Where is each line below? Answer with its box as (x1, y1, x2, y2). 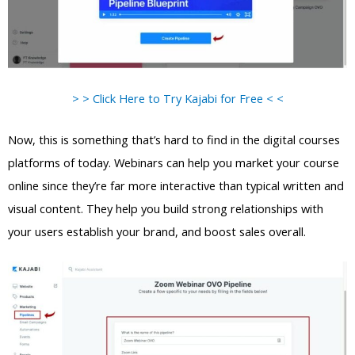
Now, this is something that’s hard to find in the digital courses (8, 132, 340, 148)
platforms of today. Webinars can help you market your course (8, 155, 339, 171)
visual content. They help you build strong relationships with (8, 200, 323, 217)
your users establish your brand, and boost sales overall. (8, 223, 306, 240)
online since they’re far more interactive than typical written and (8, 177, 344, 194)
